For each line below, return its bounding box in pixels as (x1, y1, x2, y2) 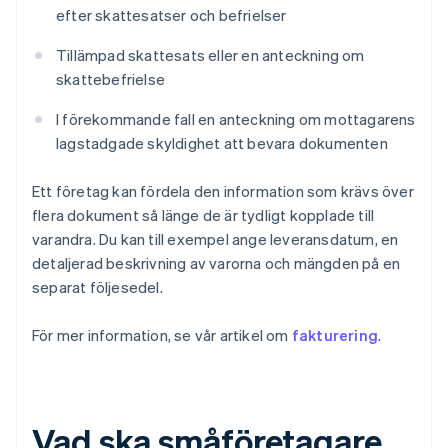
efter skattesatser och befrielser (56, 5, 287, 26)
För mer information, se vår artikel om (32, 325, 292, 346)
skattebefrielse (56, 69, 165, 90)
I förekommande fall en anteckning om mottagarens (56, 109, 416, 130)
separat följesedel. (32, 277, 163, 298)
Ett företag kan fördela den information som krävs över (32, 181, 414, 202)
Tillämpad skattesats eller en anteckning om (56, 45, 365, 66)
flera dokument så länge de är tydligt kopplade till (32, 205, 375, 226)
